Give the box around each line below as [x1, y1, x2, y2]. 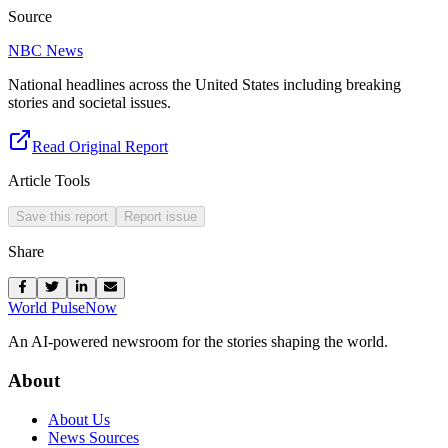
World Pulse [8, 299, 85, 317]
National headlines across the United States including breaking [8, 75, 401, 93]
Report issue [124, 208, 197, 224]
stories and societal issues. [8, 93, 171, 111]
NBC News [8, 41, 83, 59]
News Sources [48, 428, 139, 446]
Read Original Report [32, 137, 168, 155]
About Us [48, 410, 110, 428]
